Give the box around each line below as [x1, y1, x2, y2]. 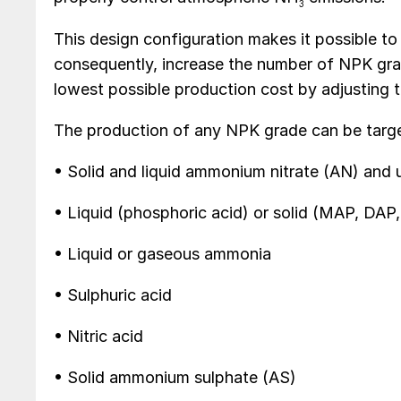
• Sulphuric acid [54, 285, 172, 304]
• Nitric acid [54, 326, 143, 346]
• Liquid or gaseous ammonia [54, 243, 271, 263]
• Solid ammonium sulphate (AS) [54, 367, 296, 387]
